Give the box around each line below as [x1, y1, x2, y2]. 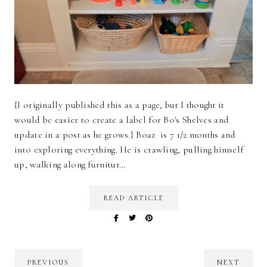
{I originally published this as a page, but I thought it [14, 98, 225, 111]
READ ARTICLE [103, 193, 164, 202]
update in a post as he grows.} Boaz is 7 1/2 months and [14, 128, 236, 141]
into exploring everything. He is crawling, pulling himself [14, 143, 244, 156]
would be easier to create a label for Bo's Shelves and [14, 113, 229, 126]
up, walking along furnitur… [14, 158, 126, 170]
